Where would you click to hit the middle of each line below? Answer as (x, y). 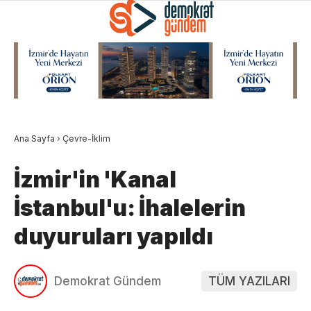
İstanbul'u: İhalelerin (130, 208)
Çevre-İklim (86, 138)
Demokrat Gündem (108, 281)
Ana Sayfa (34, 138)
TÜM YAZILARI (249, 281)
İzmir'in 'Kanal (95, 179)
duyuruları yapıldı (114, 236)
